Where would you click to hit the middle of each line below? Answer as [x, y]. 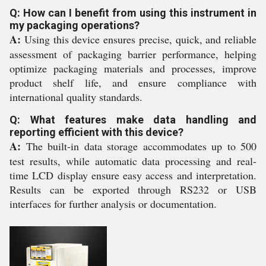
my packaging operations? [75, 26]
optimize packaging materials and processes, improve [133, 69]
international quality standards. [76, 97]
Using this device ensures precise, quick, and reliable [139, 39]
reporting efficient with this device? [96, 132]
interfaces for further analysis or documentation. [113, 204]
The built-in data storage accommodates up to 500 [139, 146]
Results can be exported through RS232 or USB [133, 190]
